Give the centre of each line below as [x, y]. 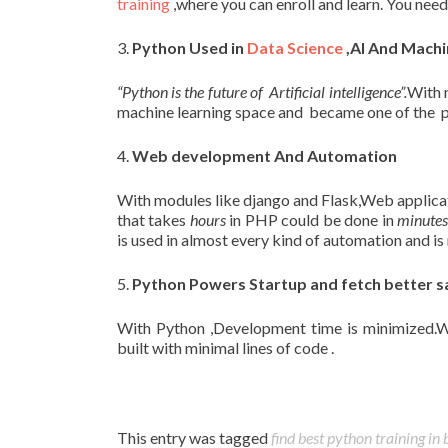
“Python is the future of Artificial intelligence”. [262, 91]
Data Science [295, 47]
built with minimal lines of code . [225, 347]
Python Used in [189, 47]
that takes [153, 219]
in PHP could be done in [311, 219]
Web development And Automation [264, 155]
